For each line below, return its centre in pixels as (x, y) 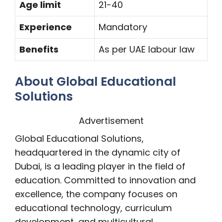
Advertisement (111, 121)
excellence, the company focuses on (96, 194)
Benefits (40, 49)
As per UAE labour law (147, 49)
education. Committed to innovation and (105, 180)
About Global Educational (95, 82)
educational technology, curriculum (93, 208)
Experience (46, 27)
